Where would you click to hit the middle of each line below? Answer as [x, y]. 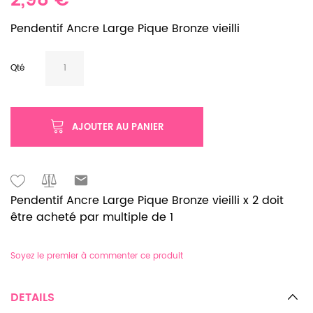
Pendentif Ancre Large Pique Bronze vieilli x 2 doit [147, 201]
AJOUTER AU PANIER [118, 128]
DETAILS [32, 298]
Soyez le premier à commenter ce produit [97, 256]
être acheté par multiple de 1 [92, 217]
